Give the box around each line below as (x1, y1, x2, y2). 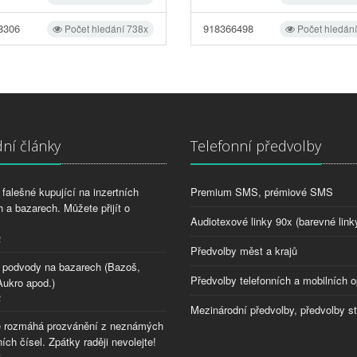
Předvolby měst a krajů (190, 242, 297, 258)
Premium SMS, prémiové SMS (190, 183, 333, 199)
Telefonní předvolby (190, 135, 321, 155)
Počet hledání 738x (61, 21, 148, 35)
